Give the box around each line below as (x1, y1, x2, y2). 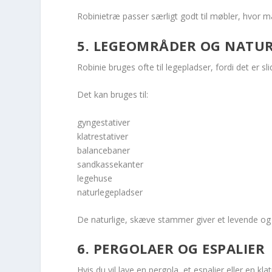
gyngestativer (77, 116, 131, 128)
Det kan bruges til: (77, 89, 149, 101)
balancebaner (77, 144, 131, 156)
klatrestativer (77, 130, 129, 142)
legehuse (77, 172, 113, 184)
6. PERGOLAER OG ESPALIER (77, 239, 265, 258)
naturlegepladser (77, 186, 143, 198)
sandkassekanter (77, 158, 144, 170)
